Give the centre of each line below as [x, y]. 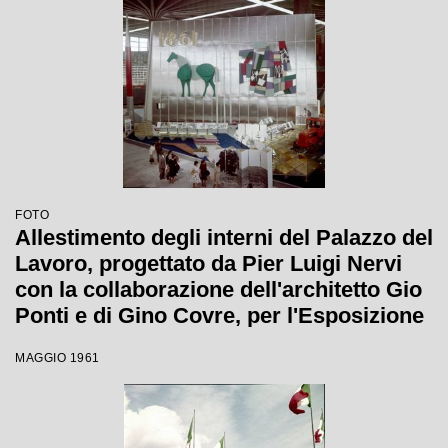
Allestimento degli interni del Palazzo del [224, 237]
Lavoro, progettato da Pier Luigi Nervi [208, 263]
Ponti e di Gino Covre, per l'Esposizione [219, 315]
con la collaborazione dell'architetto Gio [218, 289]
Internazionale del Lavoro [145, 341]
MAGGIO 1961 [57, 358]
